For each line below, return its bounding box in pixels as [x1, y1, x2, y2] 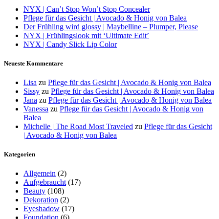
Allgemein [23, 169, 56, 178]
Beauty [23, 187, 45, 196]
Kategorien [4, 151, 35, 158]
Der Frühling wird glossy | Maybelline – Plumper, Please [23, 22, 198, 31]
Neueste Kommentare [4, 59, 63, 67]
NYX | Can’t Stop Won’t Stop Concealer [23, 4, 150, 13]
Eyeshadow [23, 204, 60, 213]
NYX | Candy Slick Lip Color [23, 40, 117, 48]
